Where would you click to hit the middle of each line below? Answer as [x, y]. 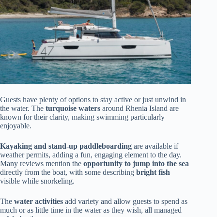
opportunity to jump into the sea [136, 163]
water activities [39, 201]
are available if [155, 146]
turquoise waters [73, 108]
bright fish [153, 172]
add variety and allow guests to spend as [125, 201]
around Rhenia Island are [139, 108]
